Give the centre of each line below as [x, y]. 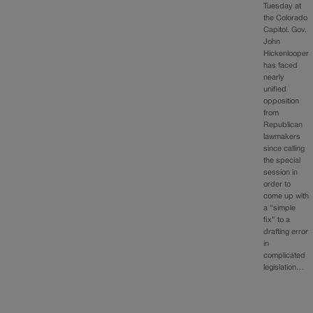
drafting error [286, 232]
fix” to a [277, 220]
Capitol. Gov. [285, 30]
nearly [274, 77]
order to [277, 184]
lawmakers [282, 137]
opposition [282, 101]
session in [281, 172]
